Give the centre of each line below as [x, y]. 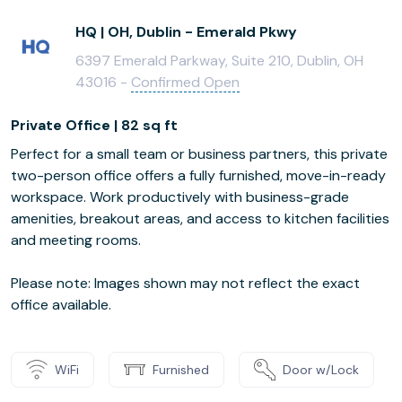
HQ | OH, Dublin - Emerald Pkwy [186, 32]
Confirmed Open [185, 82]
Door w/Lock [321, 369]
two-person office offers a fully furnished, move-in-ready [198, 175]
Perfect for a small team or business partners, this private [199, 154]
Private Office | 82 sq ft [94, 125]
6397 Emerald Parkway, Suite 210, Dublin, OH [219, 61]
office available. [61, 305]
